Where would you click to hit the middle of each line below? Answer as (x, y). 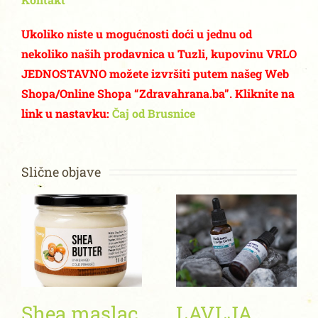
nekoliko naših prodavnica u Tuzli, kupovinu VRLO (159, 53)
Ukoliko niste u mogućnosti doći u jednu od (137, 33)
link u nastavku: (65, 113)
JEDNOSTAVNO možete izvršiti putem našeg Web (155, 73)
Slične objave (61, 171)
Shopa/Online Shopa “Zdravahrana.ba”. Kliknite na (158, 93)
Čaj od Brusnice (154, 113)
